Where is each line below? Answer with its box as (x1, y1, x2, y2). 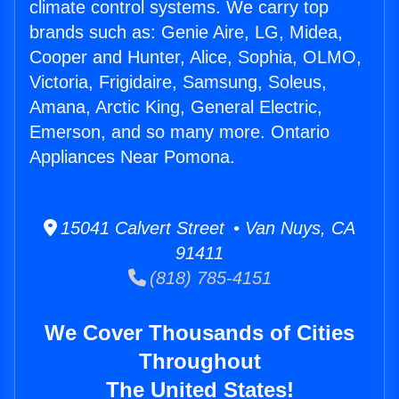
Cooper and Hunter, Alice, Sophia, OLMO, (29, 47, 362, 68)
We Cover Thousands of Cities (45, 321, 354, 346)
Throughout (138, 349, 261, 374)
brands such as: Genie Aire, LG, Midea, (29, 22, 343, 43)
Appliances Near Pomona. (29, 147, 235, 167)
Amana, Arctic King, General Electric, (29, 97, 322, 118)
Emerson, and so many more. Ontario (29, 122, 330, 142)
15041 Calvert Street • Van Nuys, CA (57, 218, 355, 239)
